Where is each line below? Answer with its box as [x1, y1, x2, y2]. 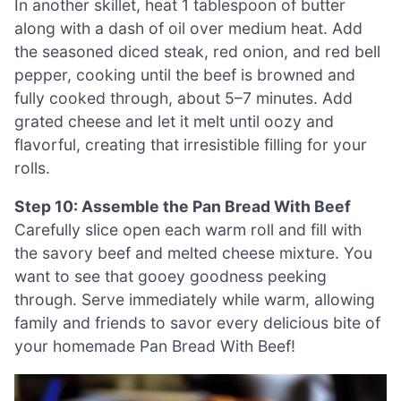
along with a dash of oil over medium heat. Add [14, 18, 363, 38]
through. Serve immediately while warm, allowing [14, 290, 375, 310]
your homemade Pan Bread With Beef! [14, 337, 295, 356]
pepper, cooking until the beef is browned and [14, 64, 355, 84]
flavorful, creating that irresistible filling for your [14, 134, 367, 154]
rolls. [14, 158, 50, 177]
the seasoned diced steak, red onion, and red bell [14, 41, 380, 61]
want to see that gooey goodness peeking [14, 267, 327, 286]
